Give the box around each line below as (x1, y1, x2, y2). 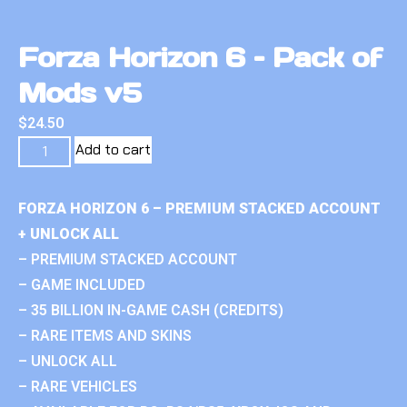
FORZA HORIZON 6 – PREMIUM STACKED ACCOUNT (18, 199, 381, 217)
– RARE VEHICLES (18, 377, 137, 395)
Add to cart (75, 139, 152, 159)
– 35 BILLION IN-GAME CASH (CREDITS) (18, 301, 283, 319)
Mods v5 (18, 74, 141, 110)
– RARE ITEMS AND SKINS (18, 326, 192, 344)
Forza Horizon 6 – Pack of (18, 39, 382, 74)
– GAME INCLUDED (18, 275, 145, 293)
